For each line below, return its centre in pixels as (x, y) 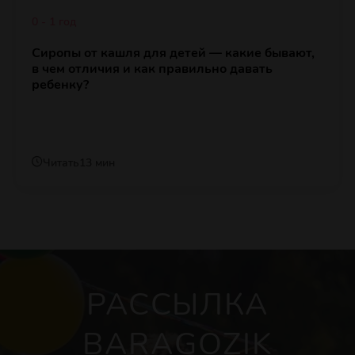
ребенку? (60, 85)
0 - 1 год (54, 22)
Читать (61, 163)
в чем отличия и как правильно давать (152, 69)
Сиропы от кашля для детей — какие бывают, (173, 53)
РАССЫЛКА (177, 304)
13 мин (97, 163)
